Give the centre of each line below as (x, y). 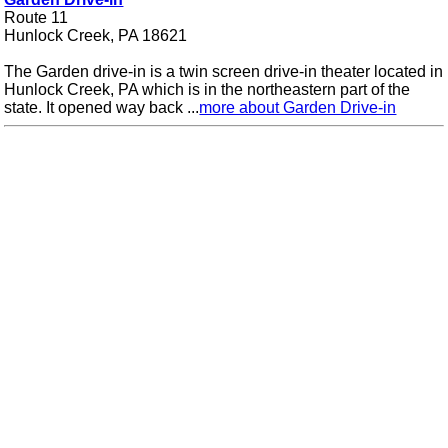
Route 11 (36, 18)
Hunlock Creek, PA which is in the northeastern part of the (207, 90)
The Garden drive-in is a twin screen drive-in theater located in (224, 72)
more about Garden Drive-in (298, 108)
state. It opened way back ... (102, 108)
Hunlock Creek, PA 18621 (96, 36)
